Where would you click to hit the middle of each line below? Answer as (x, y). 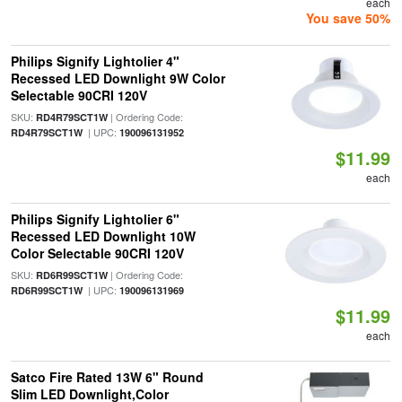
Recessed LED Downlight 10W (103, 236)
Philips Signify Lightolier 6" (95, 219)
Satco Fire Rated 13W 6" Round (107, 377)
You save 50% (349, 18)
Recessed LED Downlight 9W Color (118, 78)
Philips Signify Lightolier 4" (95, 61)
